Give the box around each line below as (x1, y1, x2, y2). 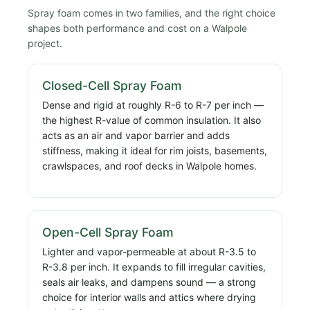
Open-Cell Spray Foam (42, 225, 174, 240)
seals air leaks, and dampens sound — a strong (42, 276, 256, 289)
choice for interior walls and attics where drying (42, 291, 256, 304)
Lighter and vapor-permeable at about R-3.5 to (42, 246, 256, 258)
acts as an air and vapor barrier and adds (42, 129, 230, 141)
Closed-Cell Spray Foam (42, 77, 182, 93)
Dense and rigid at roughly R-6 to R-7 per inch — (42, 98, 264, 111)
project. (28, 37, 62, 49)
